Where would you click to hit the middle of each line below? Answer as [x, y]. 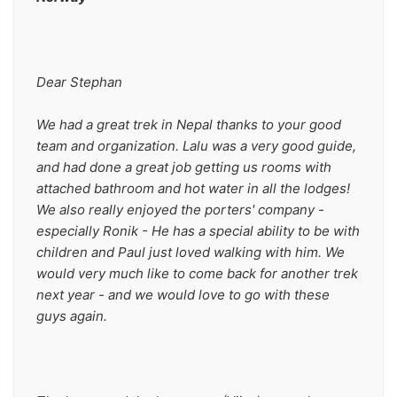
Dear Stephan [79, 82]
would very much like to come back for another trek [197, 273]
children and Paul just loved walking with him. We [191, 252]
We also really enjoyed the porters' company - [180, 210]
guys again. [72, 316]
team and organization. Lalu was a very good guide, [196, 146]
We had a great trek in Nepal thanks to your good [189, 125]
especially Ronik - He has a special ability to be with [198, 231]
